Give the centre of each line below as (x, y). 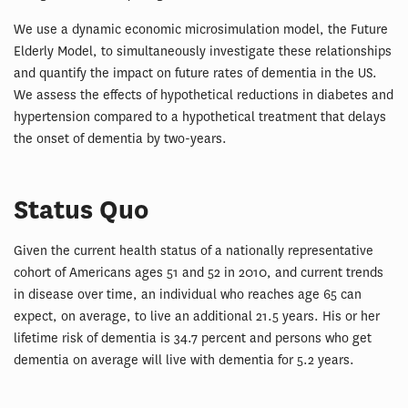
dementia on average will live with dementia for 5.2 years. (184, 360)
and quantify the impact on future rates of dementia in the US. (195, 73)
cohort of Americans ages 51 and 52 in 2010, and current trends (199, 272)
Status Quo (81, 209)
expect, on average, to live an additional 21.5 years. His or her (197, 316)
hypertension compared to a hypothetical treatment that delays (200, 117)
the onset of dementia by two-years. (120, 138)
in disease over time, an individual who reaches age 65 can (188, 294)
